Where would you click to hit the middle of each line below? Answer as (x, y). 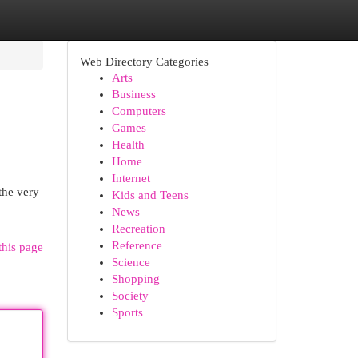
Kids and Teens (150, 195)
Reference (137, 245)
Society (130, 296)
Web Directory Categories (144, 61)
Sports (127, 312)
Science (131, 262)
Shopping (135, 279)
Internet (131, 178)
